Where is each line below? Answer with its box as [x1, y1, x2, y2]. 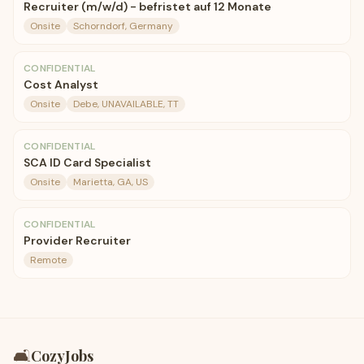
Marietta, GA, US [73, 175, 148, 188]
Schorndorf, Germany [73, 19, 173, 32]
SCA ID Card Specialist [24, 155, 151, 170]
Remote [30, 253, 67, 266]
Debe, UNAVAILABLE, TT [73, 97, 179, 110]
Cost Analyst [24, 77, 98, 92]
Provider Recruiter [24, 233, 131, 248]
